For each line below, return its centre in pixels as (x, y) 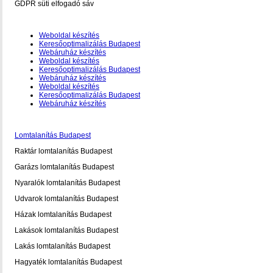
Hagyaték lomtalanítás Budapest (68, 262)
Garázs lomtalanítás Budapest (64, 167)
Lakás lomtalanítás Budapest (62, 246)
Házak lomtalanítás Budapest (63, 214)
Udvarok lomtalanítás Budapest (66, 199)
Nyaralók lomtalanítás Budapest (67, 183)
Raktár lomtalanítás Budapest (63, 151)
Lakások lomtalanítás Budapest (66, 230)
